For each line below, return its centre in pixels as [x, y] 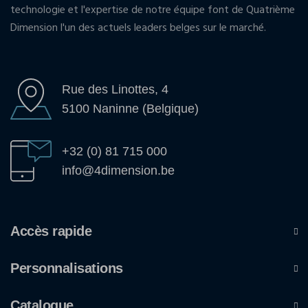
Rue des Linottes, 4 [115, 89]
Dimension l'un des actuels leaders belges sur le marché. [138, 28]
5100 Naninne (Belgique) [130, 108]
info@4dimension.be [118, 170]
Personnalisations [67, 268]
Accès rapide [51, 231]
